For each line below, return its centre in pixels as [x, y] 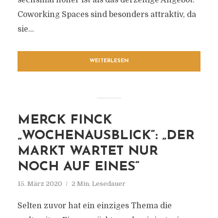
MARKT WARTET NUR [88, 152]
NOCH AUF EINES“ [78, 167]
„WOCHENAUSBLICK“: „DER [106, 136]
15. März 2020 [40, 184]
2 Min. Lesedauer [98, 184]
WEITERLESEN [109, 61]
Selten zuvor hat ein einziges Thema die [94, 206]
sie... [26, 29]
